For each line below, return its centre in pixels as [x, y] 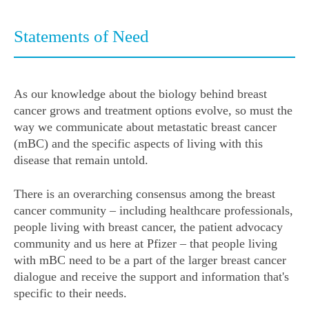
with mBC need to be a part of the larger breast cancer [150, 260]
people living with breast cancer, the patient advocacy [148, 227]
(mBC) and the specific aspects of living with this [138, 144]
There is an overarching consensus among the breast [144, 194]
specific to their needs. [70, 293]
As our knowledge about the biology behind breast [140, 94]
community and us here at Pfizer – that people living [146, 244]
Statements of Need [81, 37]
